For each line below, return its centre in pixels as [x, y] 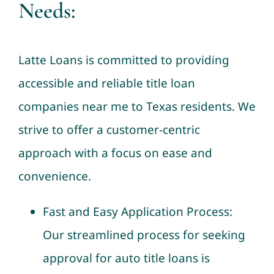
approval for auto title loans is [126, 258]
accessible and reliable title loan [106, 83]
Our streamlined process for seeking [144, 235]
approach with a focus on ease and [115, 153]
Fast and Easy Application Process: [137, 211]
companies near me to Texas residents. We [137, 106]
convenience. [54, 176]
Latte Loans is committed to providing [124, 60]
